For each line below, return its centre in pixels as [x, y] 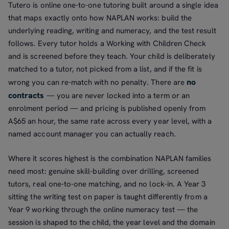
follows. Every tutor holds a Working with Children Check [107, 44]
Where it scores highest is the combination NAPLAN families [110, 158]
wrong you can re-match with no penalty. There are [97, 83]
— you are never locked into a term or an [117, 96]
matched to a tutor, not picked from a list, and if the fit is [105, 69]
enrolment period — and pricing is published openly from [107, 109]
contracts [26, 96]
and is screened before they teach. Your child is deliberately [112, 56]
